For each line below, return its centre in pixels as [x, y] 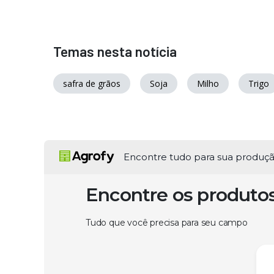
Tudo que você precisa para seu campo [167, 222]
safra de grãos [92, 83]
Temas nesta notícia [115, 51]
